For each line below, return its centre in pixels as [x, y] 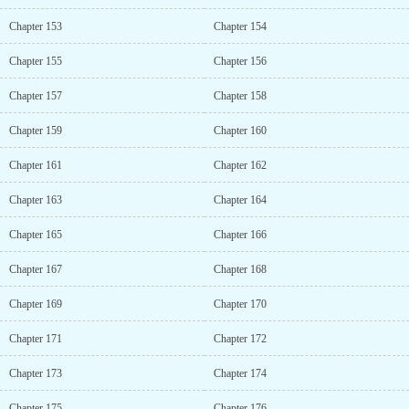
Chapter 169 [36, 304]
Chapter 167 [36, 269]
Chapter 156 [240, 61]
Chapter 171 [36, 339]
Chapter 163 [36, 200]
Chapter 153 [36, 26]
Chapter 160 [240, 131]
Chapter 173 [36, 373]
